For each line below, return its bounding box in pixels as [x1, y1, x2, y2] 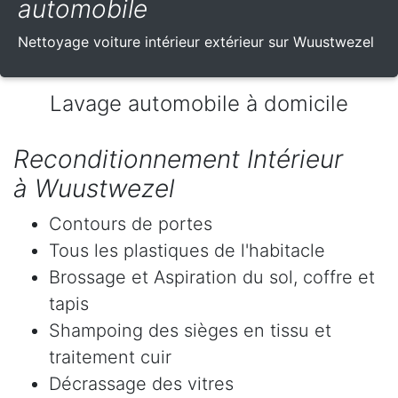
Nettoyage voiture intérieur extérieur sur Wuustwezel [18, 33, 374, 52]
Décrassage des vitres [49, 373, 234, 395]
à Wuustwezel [13, 173, 174, 204]
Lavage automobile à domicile [50, 91, 348, 117]
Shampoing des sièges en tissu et [49, 320, 331, 342]
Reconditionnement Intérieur [13, 144, 343, 175]
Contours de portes [49, 213, 212, 235]
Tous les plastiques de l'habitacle [49, 240, 325, 262]
